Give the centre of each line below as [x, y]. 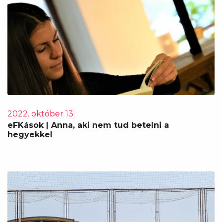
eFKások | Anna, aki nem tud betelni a [88, 125]
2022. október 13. [41, 114]
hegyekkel [30, 135]
